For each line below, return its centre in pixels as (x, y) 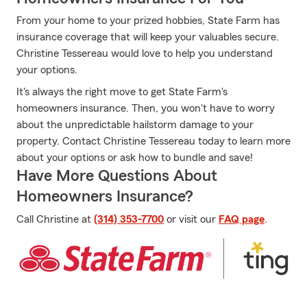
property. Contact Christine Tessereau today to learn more (153, 141)
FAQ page (242, 219)
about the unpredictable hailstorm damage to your (135, 125)
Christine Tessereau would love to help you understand (145, 53)
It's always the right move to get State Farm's (122, 92)
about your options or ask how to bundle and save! (135, 158)
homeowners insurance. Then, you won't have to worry (146, 108)
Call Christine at (55, 219)
